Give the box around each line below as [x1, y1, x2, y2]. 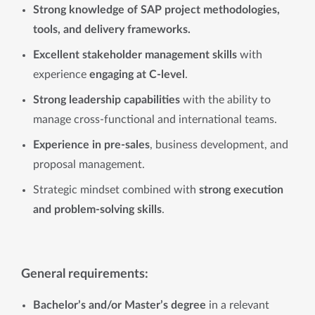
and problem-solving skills [33, 204, 162, 215]
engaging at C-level [89, 69, 185, 80]
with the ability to [180, 94, 271, 105]
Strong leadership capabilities [33, 94, 180, 105]
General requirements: [21, 267, 148, 281]
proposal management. [33, 159, 145, 170]
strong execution [199, 184, 283, 195]
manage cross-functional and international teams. [33, 114, 277, 125]
